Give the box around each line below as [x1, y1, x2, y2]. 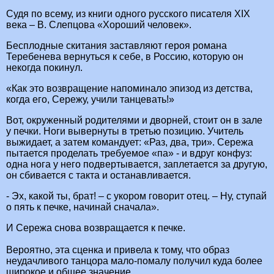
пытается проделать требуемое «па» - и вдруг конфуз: [6, 148, 252, 159]
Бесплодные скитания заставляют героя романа [6, 40, 227, 51]
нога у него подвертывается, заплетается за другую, [31, 159, 267, 170]
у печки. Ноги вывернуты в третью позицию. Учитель [6, 126, 243, 137]
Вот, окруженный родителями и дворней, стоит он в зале [6, 115, 262, 126]
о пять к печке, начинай [6, 202, 111, 213]
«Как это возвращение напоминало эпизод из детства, [6, 83, 253, 94]
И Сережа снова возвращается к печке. [6, 223, 185, 234]
